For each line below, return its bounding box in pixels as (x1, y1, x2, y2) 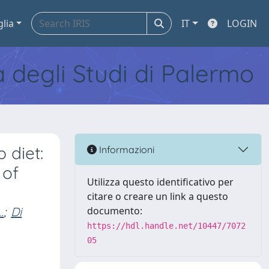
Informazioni (97, 143, 154, 156)
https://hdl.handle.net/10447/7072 (87, 221, 246, 231)
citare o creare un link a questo (87, 190, 228, 203)
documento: (87, 204, 142, 217)
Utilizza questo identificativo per (87, 175, 234, 189)
